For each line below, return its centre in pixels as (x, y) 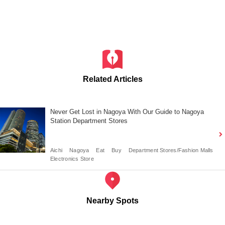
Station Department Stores (89, 121)
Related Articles (113, 79)
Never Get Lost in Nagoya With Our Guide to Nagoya (127, 111)
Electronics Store (72, 158)
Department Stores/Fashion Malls (171, 150)
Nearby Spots (113, 200)
